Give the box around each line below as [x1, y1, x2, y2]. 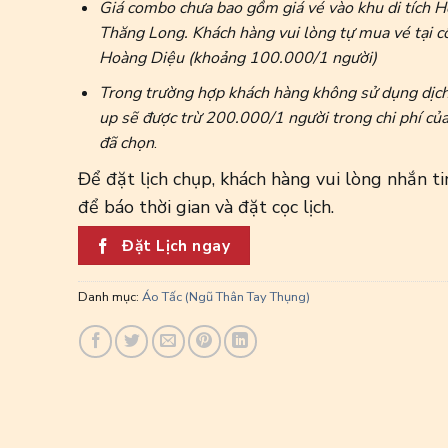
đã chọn [98, 131, 154, 154]
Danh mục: [77, 287, 142, 306]
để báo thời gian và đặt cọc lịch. [77, 195, 334, 220]
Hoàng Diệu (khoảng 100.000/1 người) [98, 47, 377, 70]
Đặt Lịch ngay [122, 235, 231, 257]
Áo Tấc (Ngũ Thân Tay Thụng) [141, 287, 310, 306]
